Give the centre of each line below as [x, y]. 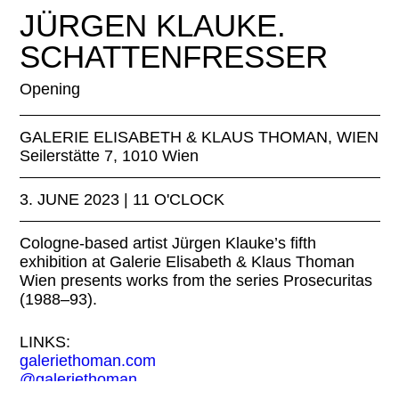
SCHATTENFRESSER [173, 57]
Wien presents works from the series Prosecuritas [195, 280]
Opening [49, 89]
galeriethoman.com [87, 360]
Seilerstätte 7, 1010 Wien [109, 155]
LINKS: [45, 342]
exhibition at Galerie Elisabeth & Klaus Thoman [187, 261]
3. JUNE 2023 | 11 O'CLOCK [122, 199]
